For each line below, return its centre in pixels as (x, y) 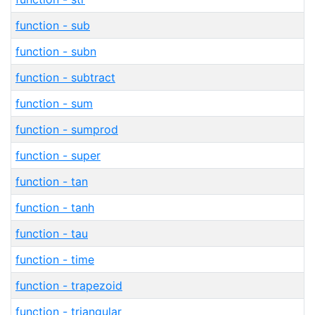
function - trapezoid (69, 285)
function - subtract (65, 77)
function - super (58, 155)
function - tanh (55, 207)
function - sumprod (67, 129)
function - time (55, 259)
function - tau (52, 233)
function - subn (56, 51)
